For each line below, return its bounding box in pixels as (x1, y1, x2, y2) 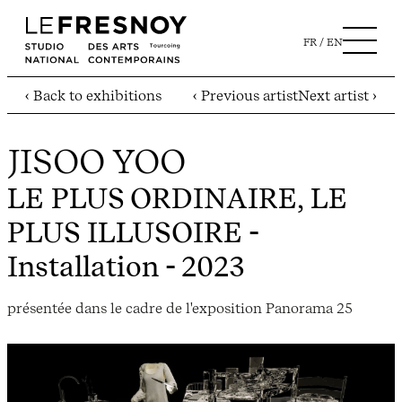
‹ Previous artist (193, 86, 298, 105)
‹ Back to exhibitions (25, 86, 162, 105)
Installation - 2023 (7, 249, 245, 284)
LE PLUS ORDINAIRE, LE (7, 181, 347, 216)
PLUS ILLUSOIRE (7, 215, 242, 250)
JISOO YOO (7, 141, 186, 182)
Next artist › (298, 86, 377, 105)
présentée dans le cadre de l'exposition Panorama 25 (7, 298, 353, 317)
